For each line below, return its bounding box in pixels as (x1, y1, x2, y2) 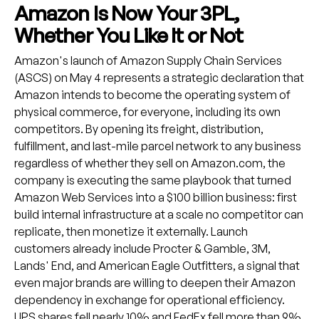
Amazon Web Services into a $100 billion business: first (14, 190, 297, 205)
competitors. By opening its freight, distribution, (14, 122, 263, 137)
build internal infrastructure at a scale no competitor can (14, 207, 303, 222)
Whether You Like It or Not (14, 22, 247, 48)
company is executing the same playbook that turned (14, 173, 291, 188)
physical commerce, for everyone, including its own (14, 105, 281, 120)
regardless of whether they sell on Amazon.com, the (14, 156, 286, 171)
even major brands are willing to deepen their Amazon (14, 276, 296, 291)
